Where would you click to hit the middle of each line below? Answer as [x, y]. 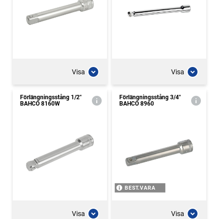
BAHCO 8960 [137, 104]
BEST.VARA [140, 188]
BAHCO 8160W [40, 104]
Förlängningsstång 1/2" [51, 97]
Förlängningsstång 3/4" [150, 97]
